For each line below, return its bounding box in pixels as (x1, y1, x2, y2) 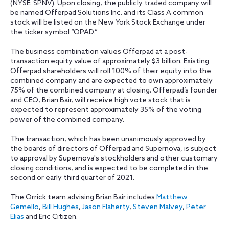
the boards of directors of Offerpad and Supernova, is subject (10, 145, 216, 153)
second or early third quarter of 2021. (10, 174, 134, 182)
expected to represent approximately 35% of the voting (10, 106, 201, 114)
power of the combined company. (10, 116, 124, 124)
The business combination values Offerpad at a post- (10, 48, 188, 56)
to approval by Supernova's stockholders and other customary (10, 154, 218, 163)
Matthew (156, 193, 188, 202)
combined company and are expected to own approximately (10, 77, 213, 85)
